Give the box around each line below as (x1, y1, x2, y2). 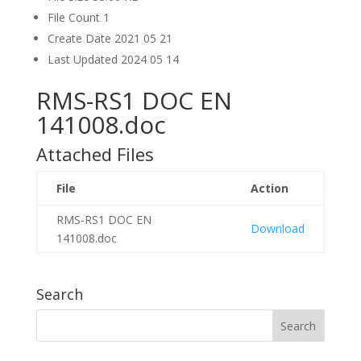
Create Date (47, 31, 114, 46)
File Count (47, 10, 103, 25)
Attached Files (35, 142, 154, 166)
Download (250, 221, 305, 236)
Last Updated (47, 52, 121, 67)
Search (35, 284, 83, 304)
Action (250, 180, 288, 196)
